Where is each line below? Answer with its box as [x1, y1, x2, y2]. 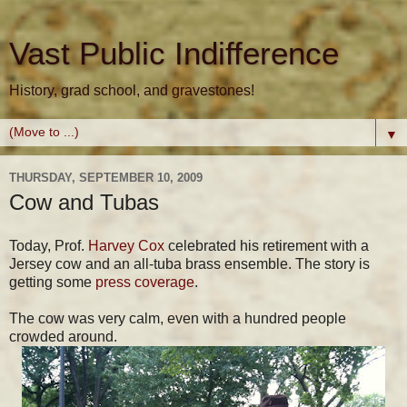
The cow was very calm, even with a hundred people [9, 310, 346, 326]
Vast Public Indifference [9, 36, 339, 71]
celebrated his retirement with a [164, 237, 369, 253]
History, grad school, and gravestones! [9, 83, 254, 98]
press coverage [95, 273, 194, 290]
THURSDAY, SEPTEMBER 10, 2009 [9, 170, 203, 184]
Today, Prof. [9, 237, 88, 253]
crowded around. [9, 328, 117, 344]
